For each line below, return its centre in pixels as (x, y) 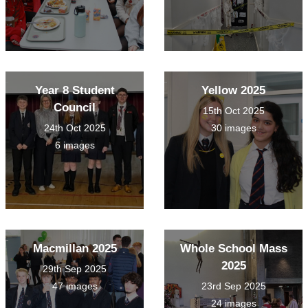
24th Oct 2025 (75, 128)
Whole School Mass (233, 249)
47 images (75, 286)
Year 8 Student (75, 91)
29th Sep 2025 (75, 269)
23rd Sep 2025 (233, 286)
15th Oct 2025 (233, 111)
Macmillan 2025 (75, 249)
